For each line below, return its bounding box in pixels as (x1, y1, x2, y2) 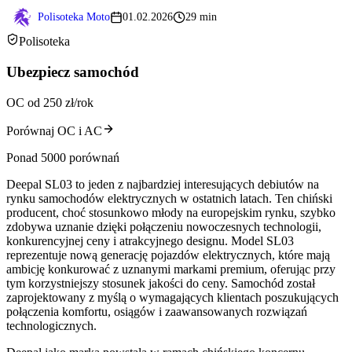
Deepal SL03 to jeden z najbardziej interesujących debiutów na (6, 177, 319, 191)
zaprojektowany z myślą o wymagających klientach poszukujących (6, 290, 339, 304)
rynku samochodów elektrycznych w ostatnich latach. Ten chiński (6, 191, 332, 205)
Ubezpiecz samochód (6, 63, 139, 80)
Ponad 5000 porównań (6, 150, 119, 164)
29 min (185, 11, 217, 24)
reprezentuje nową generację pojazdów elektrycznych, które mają (6, 247, 330, 262)
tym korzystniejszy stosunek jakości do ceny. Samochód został (6, 276, 315, 290)
